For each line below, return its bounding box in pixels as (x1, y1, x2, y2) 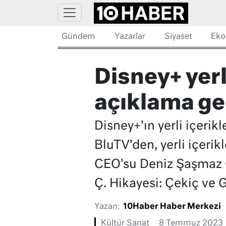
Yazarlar (114, 33, 145, 41)
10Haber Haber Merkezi (123, 203, 221, 211)
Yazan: (94, 203, 120, 211)
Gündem (62, 33, 95, 41)
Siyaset (164, 33, 192, 41)
